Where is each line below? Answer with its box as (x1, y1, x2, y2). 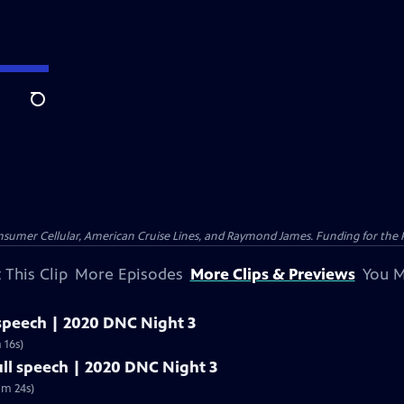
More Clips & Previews (189, 264, 355, 284)
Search (30, 100, 74, 118)
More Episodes (74, 264, 183, 284)
